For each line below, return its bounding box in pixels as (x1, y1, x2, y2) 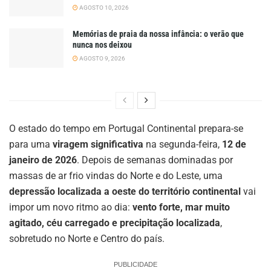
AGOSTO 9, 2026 (78, 55, 125, 62)
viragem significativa (53, 138, 143, 150)
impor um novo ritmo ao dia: (9, 201, 132, 213)
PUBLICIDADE (114, 260, 157, 268)
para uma (9, 138, 53, 150)
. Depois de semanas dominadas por (77, 154, 233, 166)
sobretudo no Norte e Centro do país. (9, 232, 165, 244)
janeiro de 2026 (9, 154, 77, 166)
